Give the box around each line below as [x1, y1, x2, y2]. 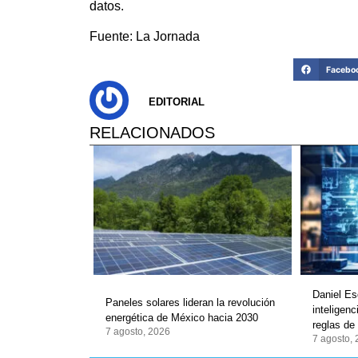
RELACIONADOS [89, 124, 215, 142]
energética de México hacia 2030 [105, 311, 258, 324]
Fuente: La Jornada [89, 30, 200, 44]
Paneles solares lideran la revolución [105, 296, 275, 308]
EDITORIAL [149, 96, 205, 109]
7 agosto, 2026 [105, 325, 170, 337]
